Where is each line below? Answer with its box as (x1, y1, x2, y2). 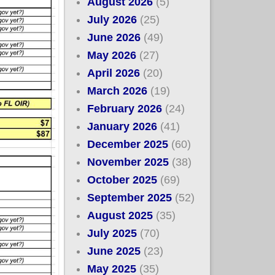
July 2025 (87, 227, 137, 239)
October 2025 (87, 173, 158, 186)
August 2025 (87, 209, 153, 222)
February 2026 (87, 102, 163, 115)
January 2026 (87, 120, 158, 133)
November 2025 (87, 155, 169, 168)
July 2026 (87, 13, 137, 26)
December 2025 (87, 137, 169, 150)
